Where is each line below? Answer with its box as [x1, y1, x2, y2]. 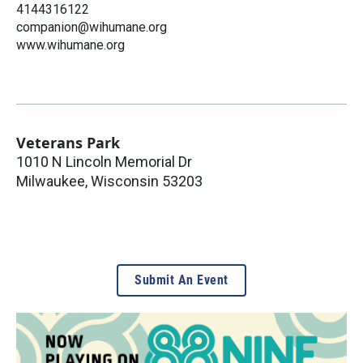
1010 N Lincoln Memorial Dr [16, 152, 192, 170]
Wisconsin [91, 172, 159, 190]
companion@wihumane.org [16, 19, 167, 35]
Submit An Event [135, 271, 228, 288]
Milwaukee [16, 172, 85, 190]
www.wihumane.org [16, 36, 125, 53]
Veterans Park [16, 132, 120, 152]
